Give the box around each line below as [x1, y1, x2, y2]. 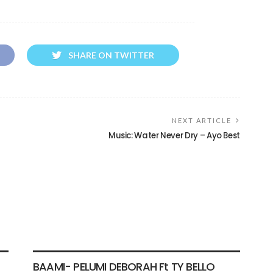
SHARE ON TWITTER [68, 50, 154, 61]
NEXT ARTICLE [172, 116, 232, 125]
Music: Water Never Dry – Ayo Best [108, 130, 240, 142]
